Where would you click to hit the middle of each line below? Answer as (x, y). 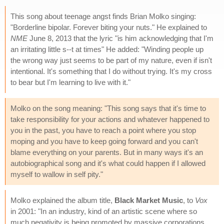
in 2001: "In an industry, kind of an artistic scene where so (104, 211)
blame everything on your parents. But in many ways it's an (107, 152)
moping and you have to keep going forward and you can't (104, 141)
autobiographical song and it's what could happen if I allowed (108, 163)
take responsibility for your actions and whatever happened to (110, 119)
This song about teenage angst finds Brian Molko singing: (103, 16)
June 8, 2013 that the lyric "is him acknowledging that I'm (120, 38)
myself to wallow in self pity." (57, 174)
